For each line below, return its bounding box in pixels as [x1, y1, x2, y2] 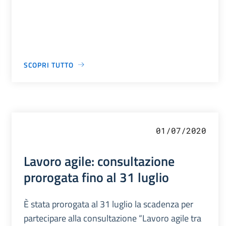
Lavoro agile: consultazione [23, 150, 175, 171]
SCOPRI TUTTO [23, 59, 74, 70]
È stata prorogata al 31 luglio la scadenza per [23, 197, 193, 211]
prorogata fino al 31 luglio [23, 166, 169, 187]
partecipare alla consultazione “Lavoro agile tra [23, 211, 201, 225]
